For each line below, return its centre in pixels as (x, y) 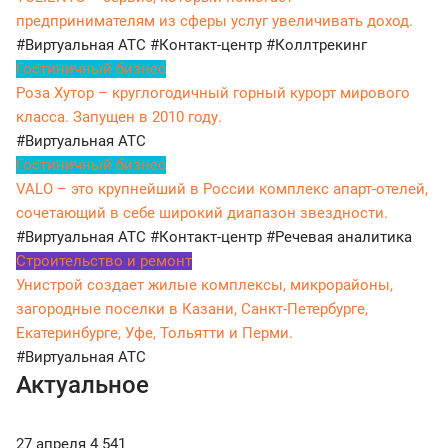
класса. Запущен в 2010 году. (119, 117)
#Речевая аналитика (339, 237)
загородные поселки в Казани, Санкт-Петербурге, (192, 309)
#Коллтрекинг (316, 45)
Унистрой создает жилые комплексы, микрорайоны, (204, 285)
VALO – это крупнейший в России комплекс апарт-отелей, (222, 189)
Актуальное (82, 385)
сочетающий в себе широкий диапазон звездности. (202, 213)
